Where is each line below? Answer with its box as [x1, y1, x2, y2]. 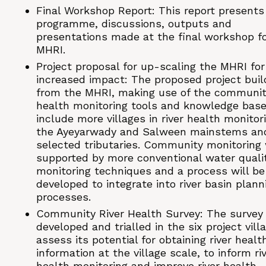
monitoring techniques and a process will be [36, 164, 265, 178]
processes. [36, 191, 91, 204]
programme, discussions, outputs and [36, 17, 232, 30]
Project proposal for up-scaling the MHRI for [36, 60, 265, 73]
